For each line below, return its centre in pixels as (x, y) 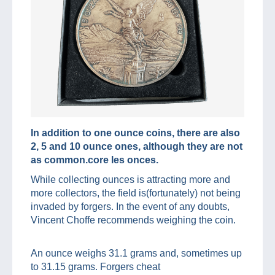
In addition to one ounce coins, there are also (135, 133)
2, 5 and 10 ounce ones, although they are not (137, 147)
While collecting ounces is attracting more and (130, 180)
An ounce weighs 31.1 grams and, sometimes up (136, 254)
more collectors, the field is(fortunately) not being (136, 193)
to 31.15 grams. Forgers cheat (95, 267)
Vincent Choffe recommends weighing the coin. (133, 220)
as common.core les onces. (95, 160)
